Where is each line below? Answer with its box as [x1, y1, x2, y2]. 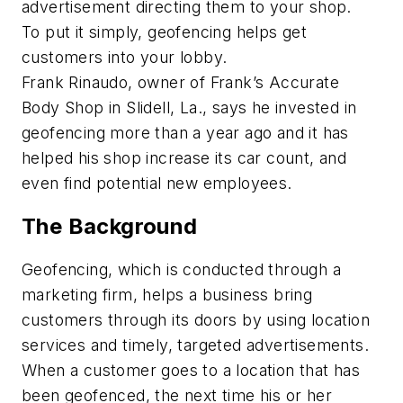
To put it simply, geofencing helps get [22, 22, 308, 41]
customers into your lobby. [22, 47, 232, 67]
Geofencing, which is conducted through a [22, 259, 341, 279]
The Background [22, 212, 210, 239]
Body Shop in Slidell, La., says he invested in [22, 97, 357, 117]
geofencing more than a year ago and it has [22, 122, 349, 142]
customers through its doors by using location [22, 309, 370, 329]
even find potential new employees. [22, 173, 297, 193]
